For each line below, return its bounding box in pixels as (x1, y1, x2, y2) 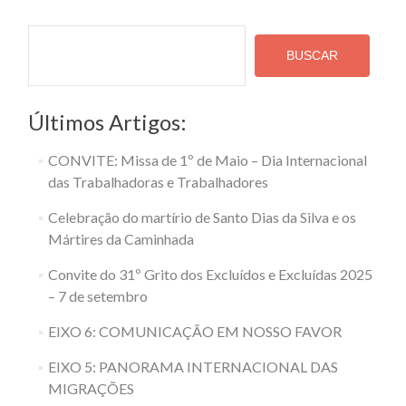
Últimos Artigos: (28, 109, 187, 135)
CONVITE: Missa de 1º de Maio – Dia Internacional (47, 151, 367, 169)
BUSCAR (286, 48, 338, 63)
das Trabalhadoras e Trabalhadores (47, 173, 268, 190)
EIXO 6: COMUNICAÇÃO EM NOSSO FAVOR (47, 323, 342, 340)
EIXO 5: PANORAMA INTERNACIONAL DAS (47, 358, 338, 375)
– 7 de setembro (47, 287, 148, 304)
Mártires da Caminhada (47, 230, 194, 247)
